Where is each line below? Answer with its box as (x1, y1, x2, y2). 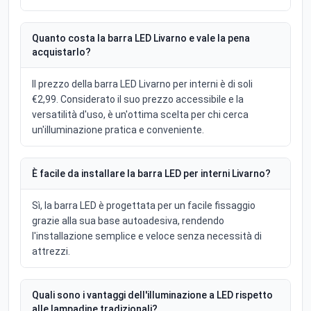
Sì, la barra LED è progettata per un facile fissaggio (32, 200, 255, 212)
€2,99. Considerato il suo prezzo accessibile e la (32, 94, 244, 106)
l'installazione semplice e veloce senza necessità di (32, 230, 262, 242)
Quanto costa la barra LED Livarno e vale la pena (32, 33, 250, 44)
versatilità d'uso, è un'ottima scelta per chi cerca (32, 109, 249, 121)
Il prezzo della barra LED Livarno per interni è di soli (32, 78, 253, 90)
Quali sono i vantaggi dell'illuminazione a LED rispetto (32, 289, 273, 301)
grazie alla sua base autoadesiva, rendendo (32, 215, 224, 227)
